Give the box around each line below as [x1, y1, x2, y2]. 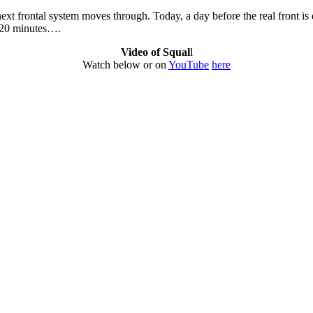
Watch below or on [82, 58, 168, 71]
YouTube [168, 58, 209, 71]
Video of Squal [120, 45, 190, 58]
